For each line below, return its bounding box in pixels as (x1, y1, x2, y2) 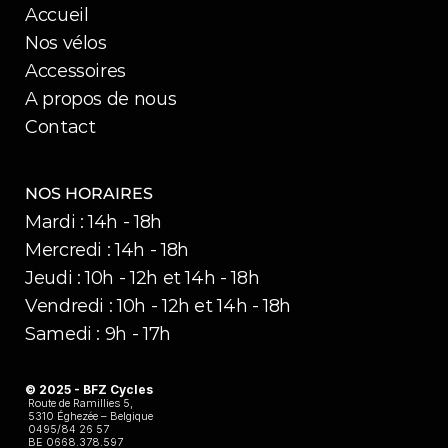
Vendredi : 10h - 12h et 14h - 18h (25, 295, 292, 317)
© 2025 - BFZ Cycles (25, 382, 156, 397)
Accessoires (25, 60, 127, 82)
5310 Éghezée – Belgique (28, 409, 153, 423)
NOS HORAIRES (25, 184, 153, 203)
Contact (25, 116, 96, 138)
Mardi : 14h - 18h (25, 211, 162, 233)
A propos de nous (25, 88, 177, 110)
